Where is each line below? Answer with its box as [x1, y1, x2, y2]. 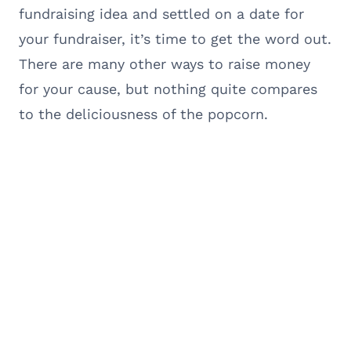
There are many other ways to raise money [19, 55, 310, 72]
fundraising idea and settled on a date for [19, 5, 304, 22]
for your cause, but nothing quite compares [19, 80, 317, 97]
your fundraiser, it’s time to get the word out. [19, 30, 331, 47]
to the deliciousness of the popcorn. [19, 105, 268, 122]
